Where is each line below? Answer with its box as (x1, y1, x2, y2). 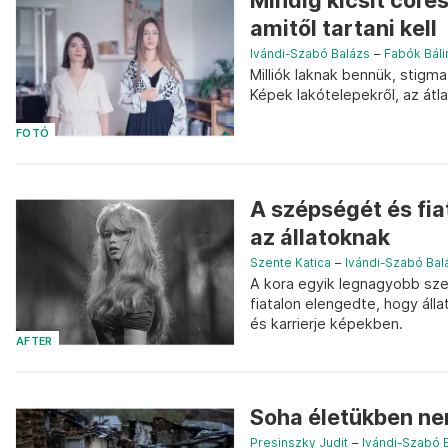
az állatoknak (250, 223, 390, 250)
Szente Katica (250, 254, 331, 270)
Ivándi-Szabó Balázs (250, 46, 370, 62)
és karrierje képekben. (250, 314, 403, 332)
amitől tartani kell (250, 15, 437, 42)
